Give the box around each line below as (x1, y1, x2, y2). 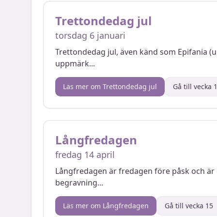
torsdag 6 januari (55, 30, 125, 41)
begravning (55, 177, 97, 188)
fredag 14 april (55, 149, 115, 160)
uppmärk (55, 58, 89, 69)
